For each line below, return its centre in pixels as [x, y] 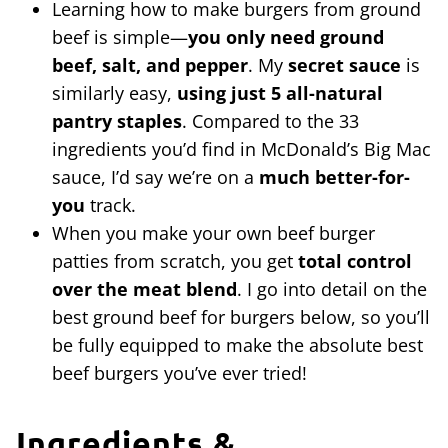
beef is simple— [120, 36]
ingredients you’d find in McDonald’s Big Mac [241, 148]
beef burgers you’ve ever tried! [179, 372]
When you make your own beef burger [213, 232]
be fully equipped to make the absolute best [237, 344]
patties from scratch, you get [175, 260]
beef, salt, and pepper [150, 64]
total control [355, 260]
